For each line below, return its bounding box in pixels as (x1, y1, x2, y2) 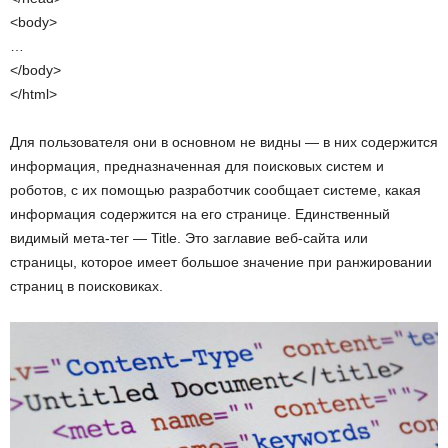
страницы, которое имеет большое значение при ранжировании (10, 253, 432, 270)
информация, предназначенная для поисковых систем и (10, 157, 384, 174)
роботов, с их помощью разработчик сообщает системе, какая (10, 181, 421, 198)
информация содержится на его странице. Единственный (10, 205, 390, 222)
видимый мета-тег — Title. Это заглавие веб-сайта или (10, 229, 368, 246)
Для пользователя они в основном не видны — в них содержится (10, 133, 438, 150)
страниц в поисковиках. (10, 277, 163, 294)
